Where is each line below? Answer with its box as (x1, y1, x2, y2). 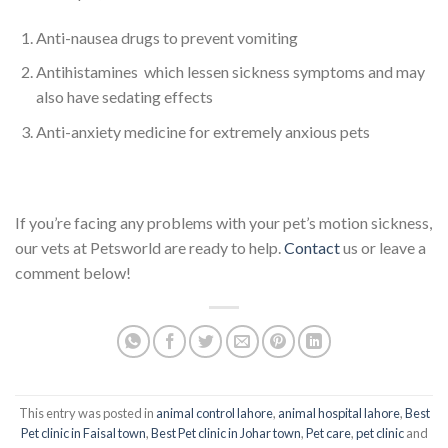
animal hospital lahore (277, 404, 400, 421)
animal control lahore (155, 404, 273, 421)
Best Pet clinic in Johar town (150, 424, 301, 441)
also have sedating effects (35, 87, 213, 107)
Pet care (305, 424, 351, 441)
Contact (284, 238, 340, 258)
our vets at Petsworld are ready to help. (15, 238, 284, 258)
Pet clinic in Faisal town (20, 424, 146, 441)
